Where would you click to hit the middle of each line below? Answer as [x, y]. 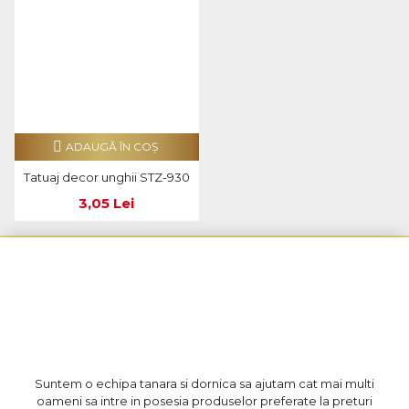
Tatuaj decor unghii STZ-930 [107, 177]
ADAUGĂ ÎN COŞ [112, 147]
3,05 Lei [107, 203]
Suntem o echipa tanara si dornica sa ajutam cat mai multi [204, 383]
